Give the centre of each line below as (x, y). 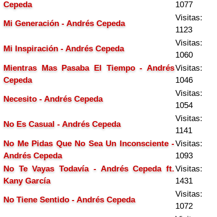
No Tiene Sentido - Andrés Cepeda (69, 200)
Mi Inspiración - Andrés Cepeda (64, 49)
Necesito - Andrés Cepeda (53, 99)
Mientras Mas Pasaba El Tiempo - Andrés (89, 68)
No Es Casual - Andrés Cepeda (62, 124)
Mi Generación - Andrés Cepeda (64, 23)
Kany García (27, 181)
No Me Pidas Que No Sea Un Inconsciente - (89, 144)
